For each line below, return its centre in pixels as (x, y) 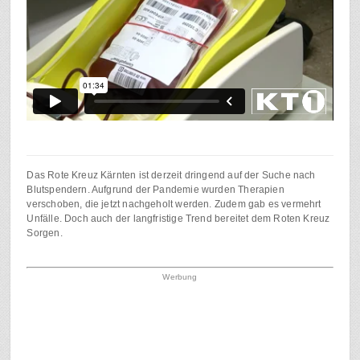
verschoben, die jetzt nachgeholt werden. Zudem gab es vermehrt (174, 205)
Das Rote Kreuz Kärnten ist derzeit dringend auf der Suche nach (171, 176)
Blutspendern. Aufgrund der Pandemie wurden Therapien (155, 190)
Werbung (180, 277)
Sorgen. (45, 233)
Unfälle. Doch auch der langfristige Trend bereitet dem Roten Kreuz (178, 219)
